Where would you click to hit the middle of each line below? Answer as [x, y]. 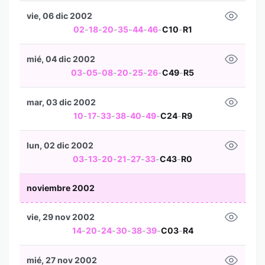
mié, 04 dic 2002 [61, 59]
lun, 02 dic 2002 [60, 145]
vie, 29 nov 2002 [61, 217]
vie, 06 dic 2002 [59, 16]
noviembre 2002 [61, 188]
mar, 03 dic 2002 [61, 102]
